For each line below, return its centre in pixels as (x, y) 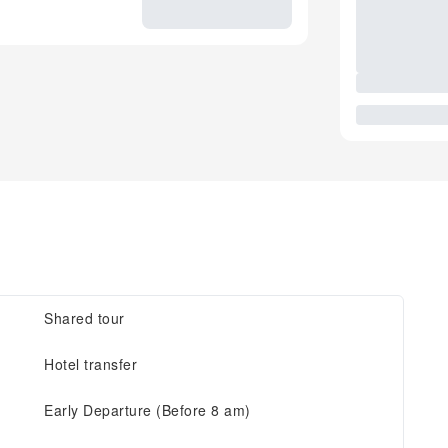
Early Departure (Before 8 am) (147, 410)
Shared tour (84, 318)
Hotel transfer (90, 364)
